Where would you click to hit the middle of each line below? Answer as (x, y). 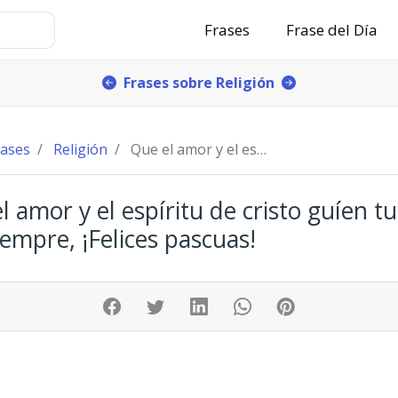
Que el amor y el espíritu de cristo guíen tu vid (193, 149)
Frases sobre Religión (199, 82)
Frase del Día (332, 30)
